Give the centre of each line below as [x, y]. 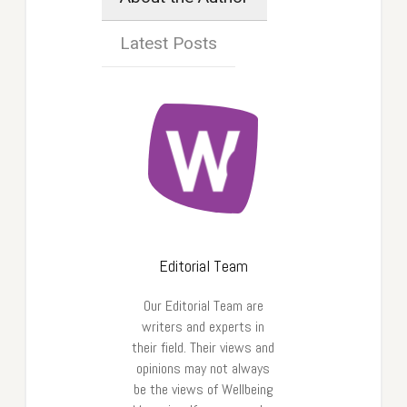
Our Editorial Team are [203, 306]
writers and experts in [203, 327]
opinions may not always [203, 369]
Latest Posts [168, 44]
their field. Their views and [203, 348]
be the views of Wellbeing [203, 390]
